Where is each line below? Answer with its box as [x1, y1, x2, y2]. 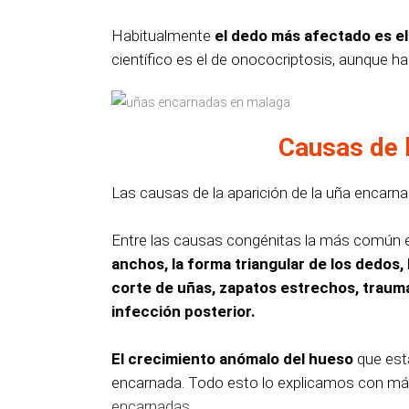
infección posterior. [111, 302, 256, 321]
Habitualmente [111, 26, 215, 45]
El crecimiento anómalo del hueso [111, 350, 353, 369]
